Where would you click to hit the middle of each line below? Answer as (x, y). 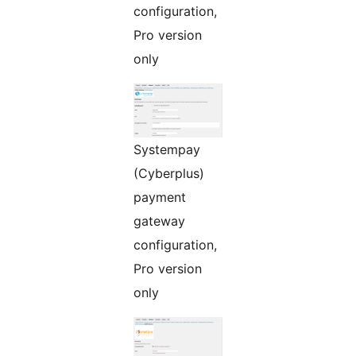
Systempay (167, 150)
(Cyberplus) (169, 174)
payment (160, 197)
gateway (159, 221)
